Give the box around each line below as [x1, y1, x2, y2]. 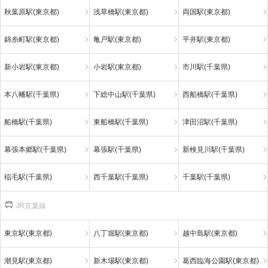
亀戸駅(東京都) [93, 36, 141, 43]
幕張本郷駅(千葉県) [4, 146, 66, 153]
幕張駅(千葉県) [93, 146, 141, 153]
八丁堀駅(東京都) [93, 230, 148, 237]
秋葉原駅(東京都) [4, 8, 59, 16]
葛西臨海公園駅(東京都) [182, 257, 259, 264]
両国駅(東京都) [182, 8, 230, 16]
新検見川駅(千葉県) [182, 146, 245, 153]
